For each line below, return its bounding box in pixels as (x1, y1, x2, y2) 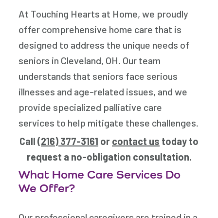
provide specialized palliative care (18, 101, 163, 113)
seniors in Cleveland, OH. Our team (18, 54, 161, 67)
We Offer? (18, 181, 75, 195)
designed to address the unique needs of (18, 39, 190, 51)
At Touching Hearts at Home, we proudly (18, 8, 189, 20)
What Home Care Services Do (18, 167, 181, 182)
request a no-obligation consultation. (26, 151, 192, 163)
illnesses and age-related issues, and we (18, 86, 188, 98)
